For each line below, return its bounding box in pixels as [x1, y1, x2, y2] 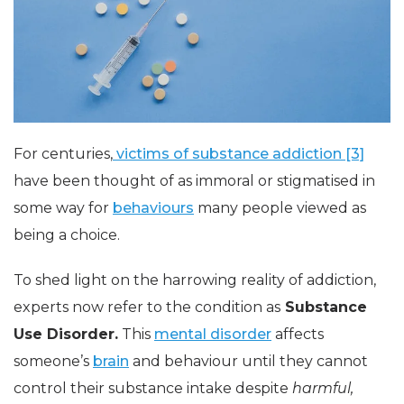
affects [271, 325, 324, 343]
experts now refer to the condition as [14, 298, 280, 316]
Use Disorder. [14, 325, 118, 343]
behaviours [113, 198, 194, 216]
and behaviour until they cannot [129, 352, 368, 370]
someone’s [14, 352, 93, 370]
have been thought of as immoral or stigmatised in [14, 171, 375, 189]
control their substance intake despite [14, 379, 289, 397]
